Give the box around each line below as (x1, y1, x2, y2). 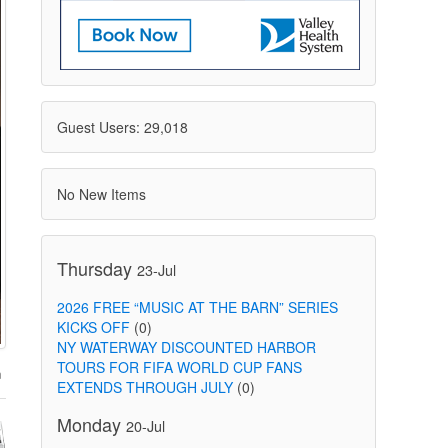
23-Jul (136, 259, 176, 280)
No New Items (56, 184, 146, 204)
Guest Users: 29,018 (56, 117, 188, 137)
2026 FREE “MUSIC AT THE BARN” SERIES (56, 297, 338, 317)
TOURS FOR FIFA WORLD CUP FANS (56, 357, 302, 377)
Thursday (56, 255, 137, 281)
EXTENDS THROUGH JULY (56, 377, 233, 397)
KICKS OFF (56, 317, 130, 337)
